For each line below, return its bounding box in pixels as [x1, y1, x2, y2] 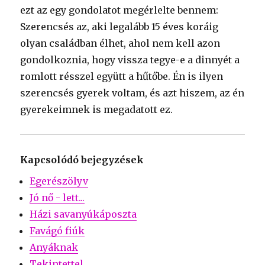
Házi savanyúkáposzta [30, 208, 137, 220]
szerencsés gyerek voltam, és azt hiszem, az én [20, 87, 245, 99]
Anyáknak [30, 241, 79, 253]
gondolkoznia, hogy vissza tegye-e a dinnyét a [20, 54, 240, 66]
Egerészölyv [30, 175, 89, 187]
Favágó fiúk [30, 225, 85, 237]
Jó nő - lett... [30, 192, 85, 203]
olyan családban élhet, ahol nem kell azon [20, 37, 221, 49]
